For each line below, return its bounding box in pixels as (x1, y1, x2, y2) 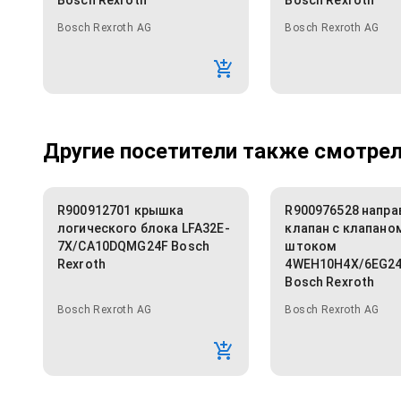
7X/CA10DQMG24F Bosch (57, 239, 209, 254)
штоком (285, 239, 337, 254)
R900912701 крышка (57, 203, 184, 218)
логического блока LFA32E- (57, 221, 230, 236)
